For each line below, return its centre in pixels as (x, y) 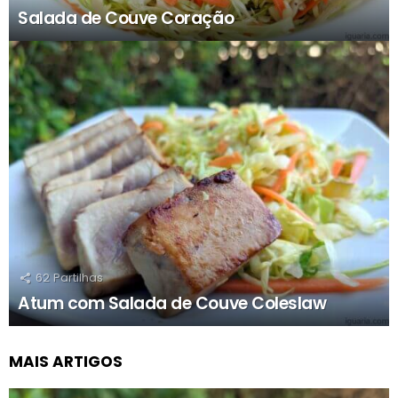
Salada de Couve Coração (126, 18)
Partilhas (78, 278)
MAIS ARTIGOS (66, 362)
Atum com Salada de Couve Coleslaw (172, 303)
